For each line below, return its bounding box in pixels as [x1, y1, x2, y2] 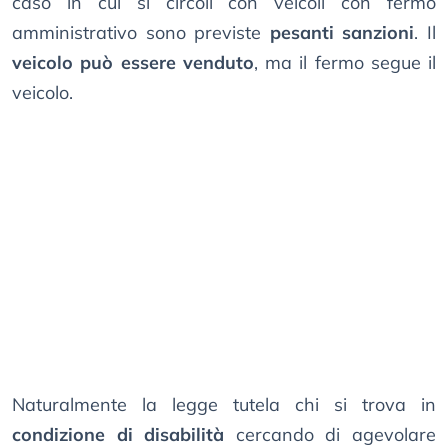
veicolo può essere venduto [12, 51, 254, 75]
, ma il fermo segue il [253, 51, 436, 75]
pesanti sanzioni [269, 21, 415, 45]
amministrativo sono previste [12, 21, 270, 45]
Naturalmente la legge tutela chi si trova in [12, 393, 436, 417]
